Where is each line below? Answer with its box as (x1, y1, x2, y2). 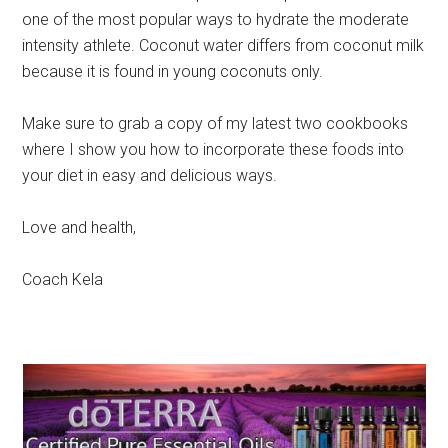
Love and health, (22, 217, 137, 237)
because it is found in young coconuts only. (22, 61, 324, 81)
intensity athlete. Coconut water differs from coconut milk (22, 35, 425, 55)
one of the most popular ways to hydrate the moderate (22, 9, 410, 29)
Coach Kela (22, 269, 104, 289)
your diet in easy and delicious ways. (22, 165, 278, 185)
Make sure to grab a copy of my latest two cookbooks (22, 113, 409, 133)
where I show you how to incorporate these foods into (22, 139, 405, 159)
